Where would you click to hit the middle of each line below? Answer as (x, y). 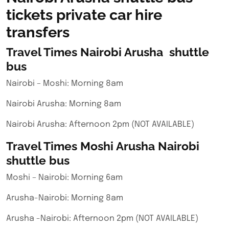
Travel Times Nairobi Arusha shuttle (108, 52)
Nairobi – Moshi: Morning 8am (65, 84)
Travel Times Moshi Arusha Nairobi (103, 146)
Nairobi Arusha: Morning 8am (64, 104)
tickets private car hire (84, 15)
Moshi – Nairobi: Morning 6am (64, 178)
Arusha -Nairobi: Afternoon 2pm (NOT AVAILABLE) (102, 219)
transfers (38, 32)
